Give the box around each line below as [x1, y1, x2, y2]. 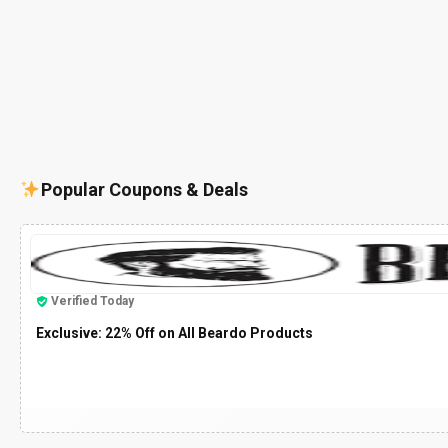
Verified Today [51, 294, 134, 309]
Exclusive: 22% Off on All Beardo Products [36, 325, 313, 342]
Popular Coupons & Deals [40, 179, 248, 201]
